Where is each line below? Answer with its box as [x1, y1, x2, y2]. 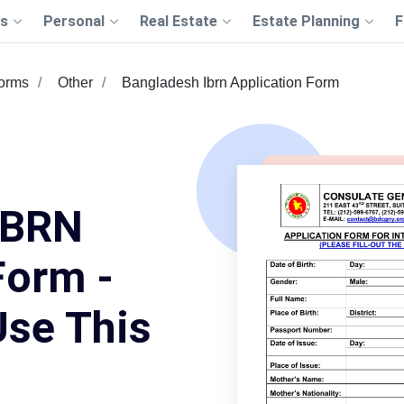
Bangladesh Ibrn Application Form [122, 75, 339, 90]
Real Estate [139, 13, 217, 30]
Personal [42, 13, 105, 30]
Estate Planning [252, 13, 360, 30]
